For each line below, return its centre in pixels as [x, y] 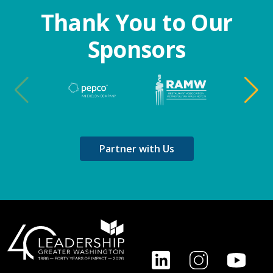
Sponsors [136, 49]
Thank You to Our [136, 22]
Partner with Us [136, 149]
